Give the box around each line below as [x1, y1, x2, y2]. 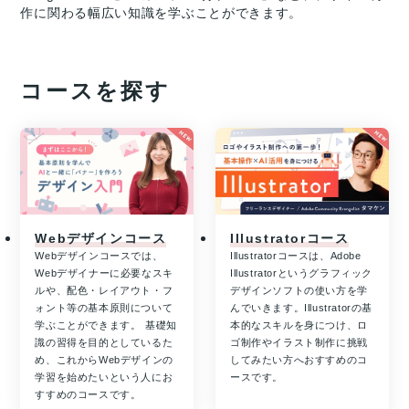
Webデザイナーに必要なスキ [35, 267, 173, 279]
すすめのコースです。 [35, 389, 142, 401]
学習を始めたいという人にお [35, 372, 173, 383]
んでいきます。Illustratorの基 [230, 302, 373, 314]
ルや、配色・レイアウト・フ [35, 285, 173, 297]
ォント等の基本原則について [35, 302, 173, 314]
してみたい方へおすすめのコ [230, 354, 368, 366]
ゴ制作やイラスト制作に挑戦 [230, 337, 368, 349]
